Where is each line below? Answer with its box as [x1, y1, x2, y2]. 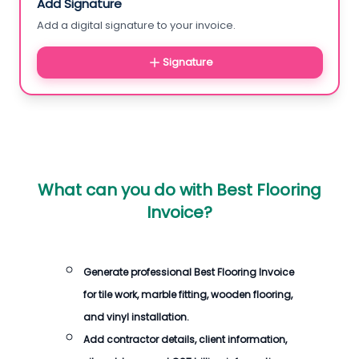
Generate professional [83, 265, 194, 279]
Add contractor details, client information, [83, 333, 287, 346]
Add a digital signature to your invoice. [36, 17, 236, 33]
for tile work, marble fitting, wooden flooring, [83, 288, 292, 301]
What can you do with [38, 179, 216, 201]
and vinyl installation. [83, 310, 189, 324]
